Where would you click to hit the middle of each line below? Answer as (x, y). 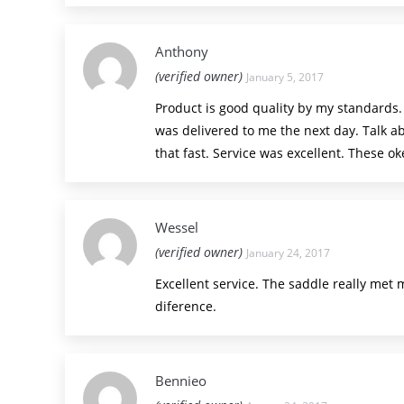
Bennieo (181, 381)
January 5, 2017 (285, 77)
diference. (186, 306)
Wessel (177, 227)
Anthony (182, 51)
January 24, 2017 (288, 253)
